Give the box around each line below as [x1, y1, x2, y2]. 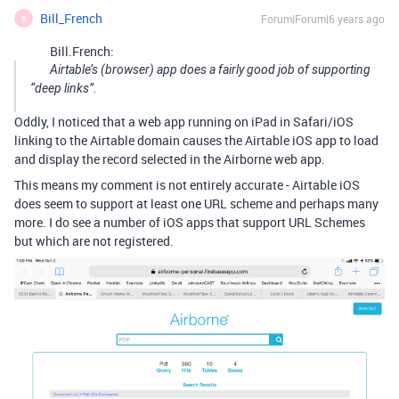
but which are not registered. [14, 232, 174, 249]
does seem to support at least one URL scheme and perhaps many [14, 195, 379, 212]
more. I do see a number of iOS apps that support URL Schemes [14, 214, 365, 231]
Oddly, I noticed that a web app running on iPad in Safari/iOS [14, 113, 354, 130]
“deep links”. [30, 81, 97, 95]
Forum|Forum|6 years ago [261, 12, 385, 26]
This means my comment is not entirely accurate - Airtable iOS [14, 176, 360, 193]
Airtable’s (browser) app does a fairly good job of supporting [50, 62, 370, 77]
